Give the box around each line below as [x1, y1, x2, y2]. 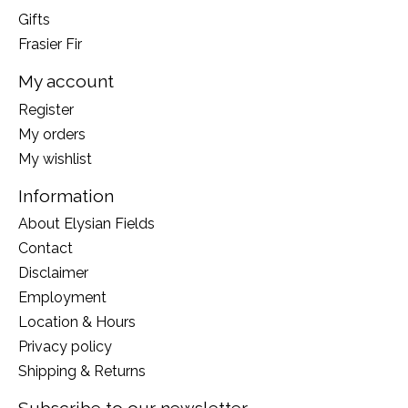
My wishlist [18, 149, 92, 168]
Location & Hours [18, 313, 136, 331]
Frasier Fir [18, 36, 82, 54]
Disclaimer [18, 264, 88, 282]
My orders [18, 125, 86, 143]
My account [18, 71, 114, 92]
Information [18, 185, 114, 206]
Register [18, 100, 74, 118]
